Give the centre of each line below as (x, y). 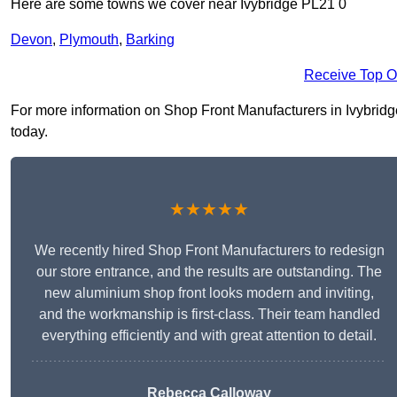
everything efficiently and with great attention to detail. (209, 336)
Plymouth (89, 40)
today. (29, 132)
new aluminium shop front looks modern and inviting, (209, 293)
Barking (150, 40)
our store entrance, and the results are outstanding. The (209, 272)
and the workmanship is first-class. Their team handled (209, 315)
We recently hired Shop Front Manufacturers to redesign (209, 251)
